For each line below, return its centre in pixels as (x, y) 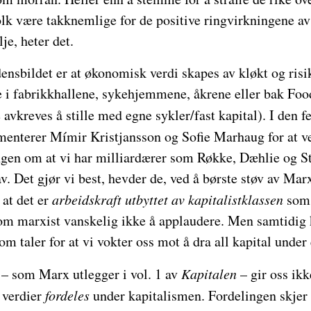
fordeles (67, 295)
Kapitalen (209, 274)
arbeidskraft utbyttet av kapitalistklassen (167, 199)
